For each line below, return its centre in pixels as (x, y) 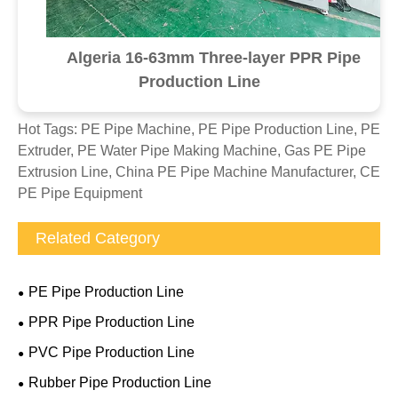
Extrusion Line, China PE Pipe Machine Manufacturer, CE (199, 172)
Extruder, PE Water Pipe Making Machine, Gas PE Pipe (192, 151)
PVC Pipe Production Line (111, 353)
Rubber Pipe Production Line (120, 383)
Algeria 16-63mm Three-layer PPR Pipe (213, 58)
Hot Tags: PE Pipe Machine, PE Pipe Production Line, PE (199, 130)
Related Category (98, 239)
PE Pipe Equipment (80, 194)
